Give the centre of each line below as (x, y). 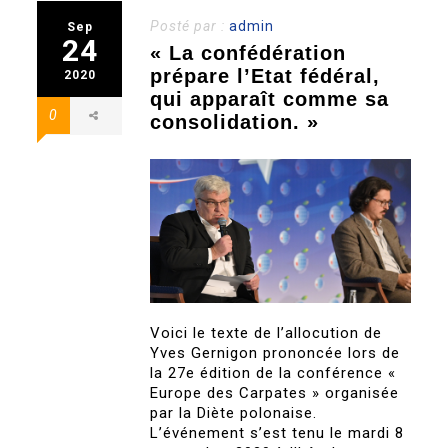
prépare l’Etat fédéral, (265, 76)
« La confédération (248, 53)
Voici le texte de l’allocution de (266, 333)
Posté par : (190, 26)
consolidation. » (235, 122)
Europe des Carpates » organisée (275, 393)
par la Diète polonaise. (234, 413)
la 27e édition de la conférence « (273, 373)
